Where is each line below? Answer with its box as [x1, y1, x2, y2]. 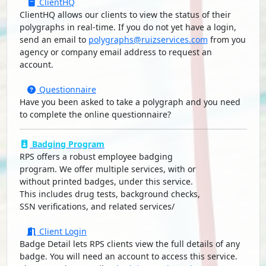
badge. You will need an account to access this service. [19, 251, 237, 262]
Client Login [37, 226, 87, 237]
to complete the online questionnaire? [19, 109, 171, 121]
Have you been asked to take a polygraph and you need [19, 96, 240, 108]
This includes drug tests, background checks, [19, 188, 200, 200]
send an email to [19, 34, 88, 46]
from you [207, 34, 246, 46]
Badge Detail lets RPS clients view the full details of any [19, 238, 240, 250]
